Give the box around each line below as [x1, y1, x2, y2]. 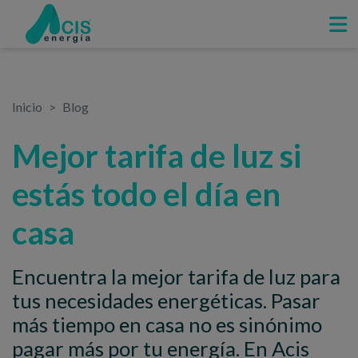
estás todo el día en [12, 175, 280, 213]
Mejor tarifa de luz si [12, 137, 301, 175]
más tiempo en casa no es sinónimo [12, 312, 322, 336]
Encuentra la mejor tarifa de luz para [12, 265, 340, 288]
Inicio [12, 99, 42, 114]
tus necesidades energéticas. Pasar [12, 288, 320, 312]
